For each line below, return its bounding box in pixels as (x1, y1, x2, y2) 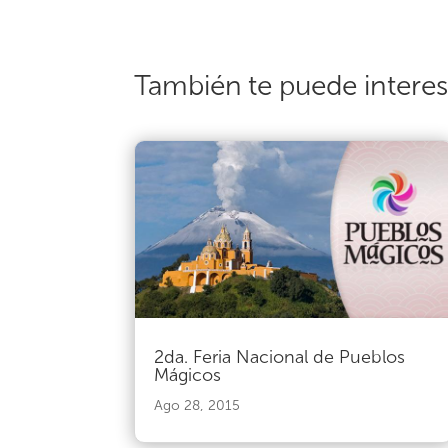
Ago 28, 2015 (154, 397, 241, 415)
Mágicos (154, 364, 222, 387)
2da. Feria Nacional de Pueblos (154, 346, 406, 369)
